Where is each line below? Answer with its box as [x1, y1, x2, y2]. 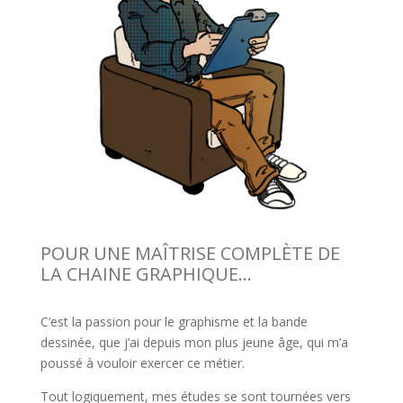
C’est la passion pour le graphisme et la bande [40, 313, 308, 331]
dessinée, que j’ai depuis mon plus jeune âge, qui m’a [40, 334, 348, 352]
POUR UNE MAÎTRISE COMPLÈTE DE [40, 241, 340, 266]
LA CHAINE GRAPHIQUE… [40, 262, 252, 287]
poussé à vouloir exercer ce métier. [40, 354, 245, 372]
